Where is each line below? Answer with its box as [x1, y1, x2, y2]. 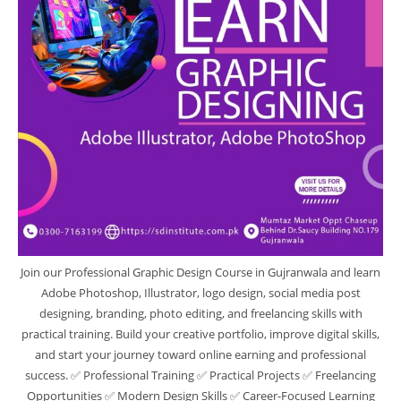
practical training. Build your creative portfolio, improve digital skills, [21, 325, 380, 342]
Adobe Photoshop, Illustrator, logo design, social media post [40, 284, 361, 301]
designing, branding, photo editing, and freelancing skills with [38, 304, 363, 321]
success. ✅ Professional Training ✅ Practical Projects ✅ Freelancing [25, 366, 376, 383]
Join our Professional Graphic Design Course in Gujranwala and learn [21, 263, 380, 280]
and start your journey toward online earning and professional [35, 346, 366, 363]
